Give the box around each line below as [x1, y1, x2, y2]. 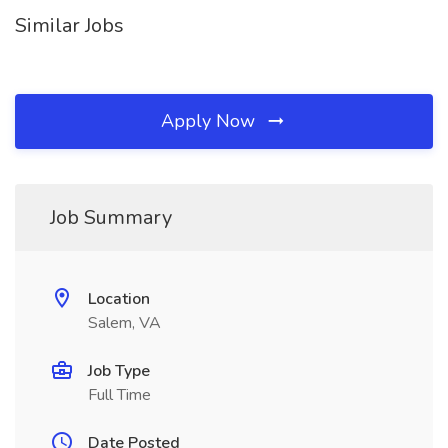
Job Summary [50, 204, 172, 231]
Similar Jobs [15, 12, 124, 39]
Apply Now [161, 109, 260, 133]
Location [88, 288, 150, 310]
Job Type [88, 360, 150, 382]
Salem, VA [88, 312, 161, 334]
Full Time [88, 384, 151, 406]
